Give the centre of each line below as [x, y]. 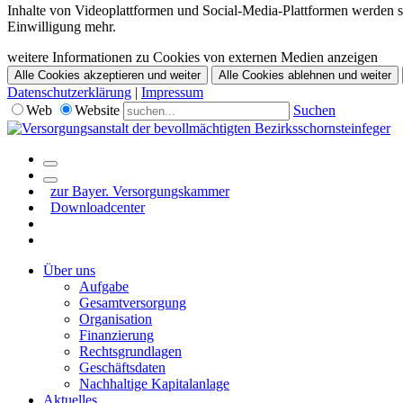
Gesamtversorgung [133, 303]
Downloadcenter [98, 208]
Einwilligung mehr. [62, 27]
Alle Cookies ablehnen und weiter [305, 76]
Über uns [69, 271]
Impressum [172, 93]
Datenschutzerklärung [69, 93]
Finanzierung [116, 336]
